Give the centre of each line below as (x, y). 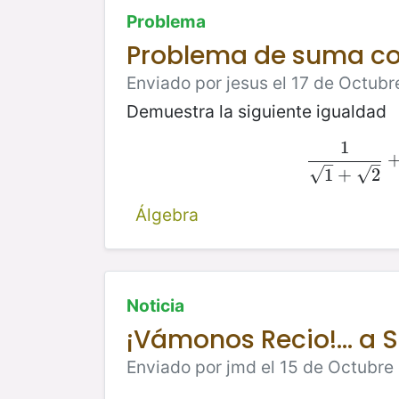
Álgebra (167, 214)
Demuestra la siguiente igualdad (256, 111)
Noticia (155, 305)
